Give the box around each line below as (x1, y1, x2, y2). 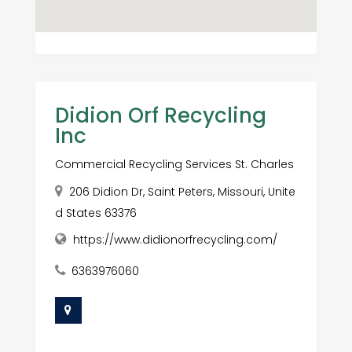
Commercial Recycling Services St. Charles (54, 156, 294, 172)
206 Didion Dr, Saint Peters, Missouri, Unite (68, 184, 295, 200)
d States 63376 (54, 205, 137, 221)
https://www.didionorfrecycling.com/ (72, 232, 277, 247)
